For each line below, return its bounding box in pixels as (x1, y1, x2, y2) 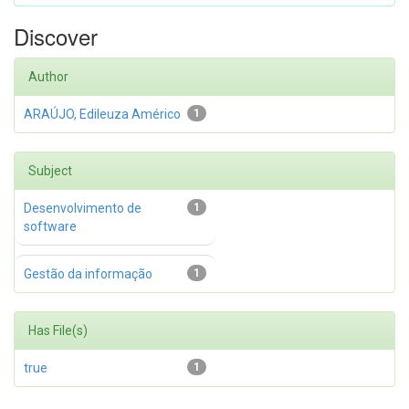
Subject (28, 163, 72, 178)
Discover (14, 20, 98, 52)
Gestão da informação (24, 267, 152, 281)
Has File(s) (28, 323, 88, 338)
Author (28, 69, 68, 84)
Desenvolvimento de (24, 201, 142, 215)
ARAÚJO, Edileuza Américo (24, 107, 181, 121)
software (24, 219, 77, 234)
